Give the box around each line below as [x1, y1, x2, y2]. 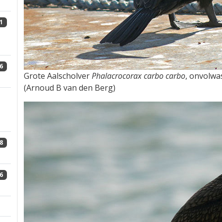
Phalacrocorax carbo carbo [92, 70, 185, 82]
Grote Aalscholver [24, 70, 92, 82]
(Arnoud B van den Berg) [24, 82, 115, 94]
